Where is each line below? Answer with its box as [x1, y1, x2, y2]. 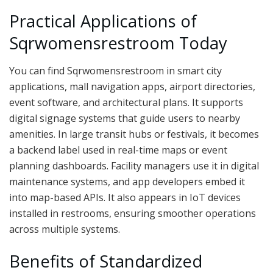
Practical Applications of [9, 9, 197, 32]
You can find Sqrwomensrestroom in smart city [9, 63, 222, 77]
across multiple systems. [9, 222, 120, 236]
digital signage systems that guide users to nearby [9, 111, 240, 125]
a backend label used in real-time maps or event [9, 143, 227, 157]
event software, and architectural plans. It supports [9, 95, 243, 109]
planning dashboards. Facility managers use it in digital [9, 158, 259, 172]
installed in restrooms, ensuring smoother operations [9, 206, 256, 220]
